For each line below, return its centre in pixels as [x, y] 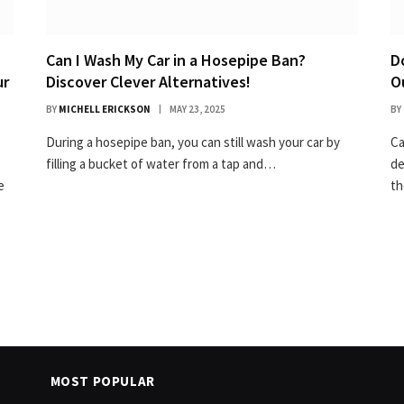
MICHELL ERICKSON [105, 109]
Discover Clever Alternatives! [148, 81]
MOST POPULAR [102, 381]
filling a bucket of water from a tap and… [161, 163]
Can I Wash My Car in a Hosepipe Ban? [176, 60]
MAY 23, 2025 [197, 109]
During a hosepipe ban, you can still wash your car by [193, 142]
